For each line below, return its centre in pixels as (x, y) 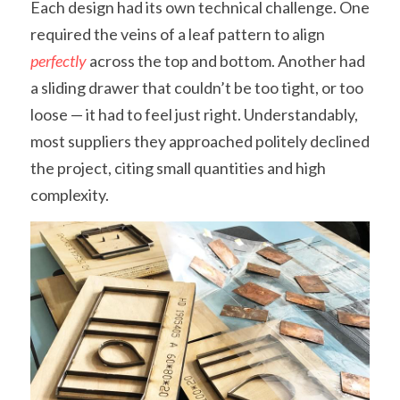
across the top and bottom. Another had (226, 61)
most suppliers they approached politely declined (200, 141)
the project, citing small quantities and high (178, 168)
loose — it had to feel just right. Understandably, (194, 114)
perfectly (58, 61)
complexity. (70, 195)
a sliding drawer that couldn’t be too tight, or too (197, 87)
